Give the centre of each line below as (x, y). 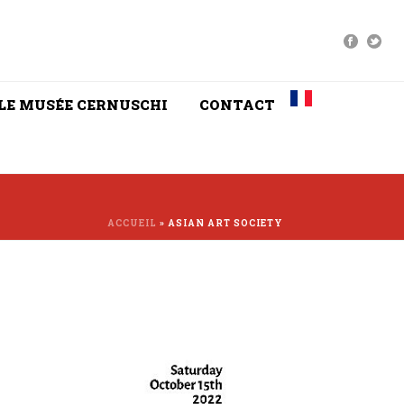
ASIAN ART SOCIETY (225, 223)
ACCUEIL (132, 223)
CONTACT (237, 105)
